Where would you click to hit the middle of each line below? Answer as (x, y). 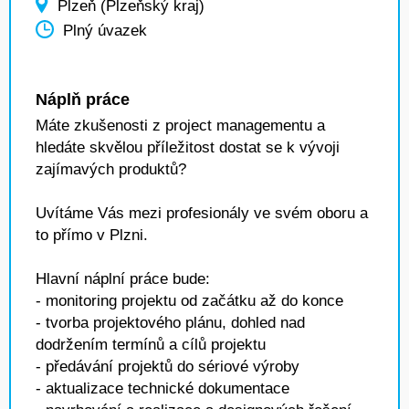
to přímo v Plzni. (92, 235)
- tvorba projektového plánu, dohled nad (170, 323)
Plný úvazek (105, 31)
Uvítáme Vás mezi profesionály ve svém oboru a (202, 213)
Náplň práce (83, 100)
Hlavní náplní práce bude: (123, 279)
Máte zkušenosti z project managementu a (180, 126)
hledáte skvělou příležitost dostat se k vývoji (188, 147)
